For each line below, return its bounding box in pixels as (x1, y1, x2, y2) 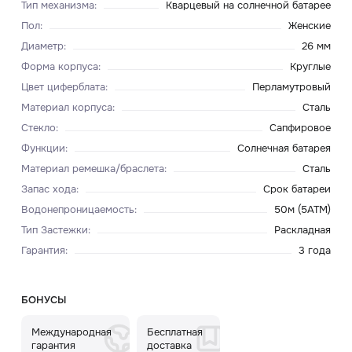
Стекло (20, 121, 56, 135)
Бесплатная (147, 325, 203, 339)
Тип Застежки (20, 222, 88, 236)
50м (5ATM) (274, 202, 332, 216)
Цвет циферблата (20, 80, 105, 94)
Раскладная (274, 222, 332, 236)
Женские (288, 19, 332, 33)
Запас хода (20, 181, 76, 196)
